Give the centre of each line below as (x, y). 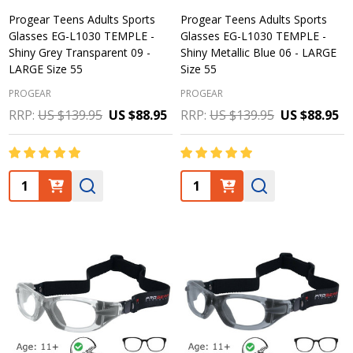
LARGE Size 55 (46, 69)
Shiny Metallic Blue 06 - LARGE (258, 52)
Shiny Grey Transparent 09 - (80, 52)
